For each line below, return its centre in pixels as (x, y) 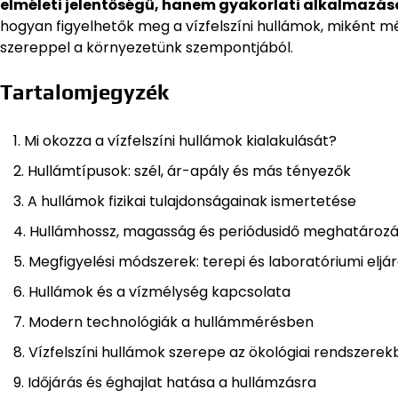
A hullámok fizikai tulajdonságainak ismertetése (192, 201)
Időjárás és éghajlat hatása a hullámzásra (172, 382)
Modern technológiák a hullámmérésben (171, 322)
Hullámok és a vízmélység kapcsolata (159, 291)
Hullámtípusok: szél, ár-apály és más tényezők (189, 171)
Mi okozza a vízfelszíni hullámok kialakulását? (180, 140)
